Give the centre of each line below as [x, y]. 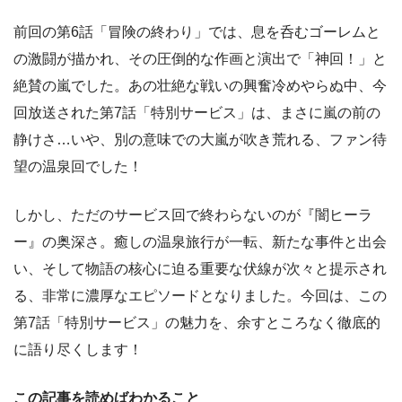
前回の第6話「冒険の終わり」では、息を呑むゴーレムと [197, 32]
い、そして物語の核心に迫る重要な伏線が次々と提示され [200, 269]
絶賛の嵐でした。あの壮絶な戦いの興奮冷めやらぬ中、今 [200, 86]
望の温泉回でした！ [78, 166]
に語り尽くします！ [78, 350]
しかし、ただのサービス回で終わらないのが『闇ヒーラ [193, 215]
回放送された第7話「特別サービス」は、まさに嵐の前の [197, 113]
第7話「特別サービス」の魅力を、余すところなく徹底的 [197, 323]
